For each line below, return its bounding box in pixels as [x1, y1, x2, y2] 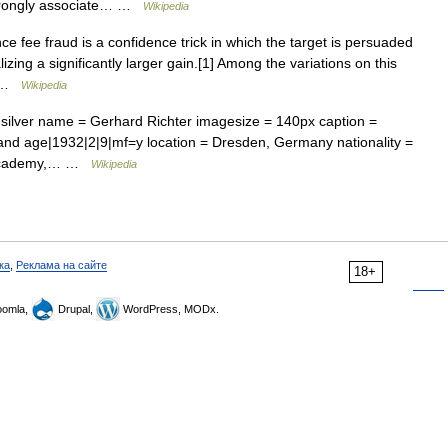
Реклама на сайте [16, 259, 107, 271]
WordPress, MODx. [120, 303, 219, 315]
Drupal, [55, 303, 96, 315]
